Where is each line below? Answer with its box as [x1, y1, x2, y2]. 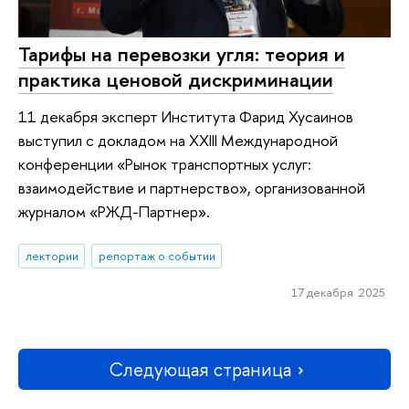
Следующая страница [109, 357, 291, 383]
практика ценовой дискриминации [18, 66, 333, 94]
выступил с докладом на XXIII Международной [18, 129, 338, 151]
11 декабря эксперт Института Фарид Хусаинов [18, 105, 353, 127]
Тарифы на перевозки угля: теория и [18, 40, 345, 68]
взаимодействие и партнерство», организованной [18, 176, 365, 198]
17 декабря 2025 [290, 284, 385, 301]
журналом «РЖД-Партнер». [18, 200, 210, 222]
